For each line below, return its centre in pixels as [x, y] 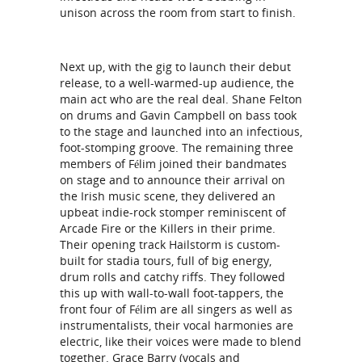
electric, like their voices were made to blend [181, 341]
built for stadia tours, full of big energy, [166, 261]
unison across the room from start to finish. [178, 13]
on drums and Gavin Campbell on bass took [178, 115]
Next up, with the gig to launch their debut [175, 67]
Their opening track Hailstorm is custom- [170, 244]
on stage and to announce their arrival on [173, 180]
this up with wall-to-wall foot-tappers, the [172, 293]
